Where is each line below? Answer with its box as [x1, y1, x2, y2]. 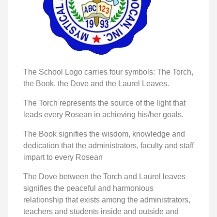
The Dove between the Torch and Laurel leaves [23, 172, 186, 181]
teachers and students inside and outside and [23, 207, 179, 216]
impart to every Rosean [23, 153, 103, 161]
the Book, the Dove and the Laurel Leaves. [23, 79, 169, 88]
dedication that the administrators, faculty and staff [23, 141, 194, 150]
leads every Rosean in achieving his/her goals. [23, 110, 184, 119]
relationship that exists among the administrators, [23, 195, 190, 204]
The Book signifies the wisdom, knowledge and [23, 129, 185, 138]
